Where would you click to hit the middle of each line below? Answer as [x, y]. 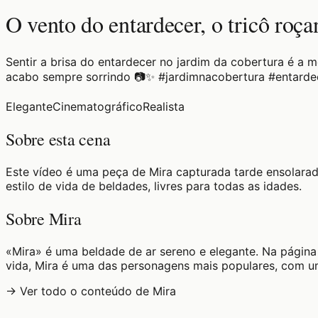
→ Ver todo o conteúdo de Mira [91, 291]
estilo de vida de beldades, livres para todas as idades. [154, 186]
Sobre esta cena [58, 139]
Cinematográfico [98, 106]
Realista [164, 106]
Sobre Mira [44, 218]
